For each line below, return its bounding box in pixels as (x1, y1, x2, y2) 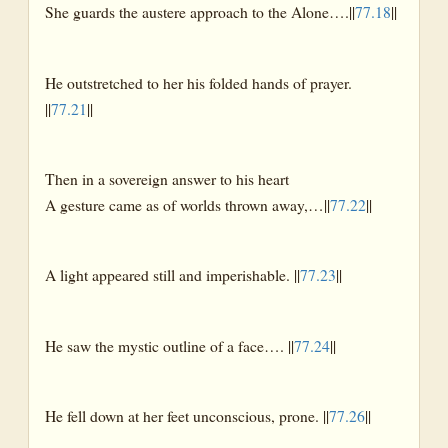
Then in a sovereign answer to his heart (45, 168, 289, 189)
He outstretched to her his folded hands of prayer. (45, 71, 352, 93)
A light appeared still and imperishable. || (45, 264, 300, 286)
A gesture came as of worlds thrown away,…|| (45, 194, 330, 215)
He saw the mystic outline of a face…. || (45, 334, 294, 356)
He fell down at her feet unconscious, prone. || (45, 405, 329, 427)
